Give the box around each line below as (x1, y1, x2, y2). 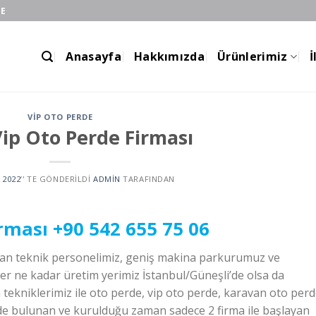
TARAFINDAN (120, 173, 175, 184)
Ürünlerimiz (217, 49, 288, 64)
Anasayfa (66, 49, 121, 64)
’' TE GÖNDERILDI (20, 173, 91, 184)
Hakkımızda (133, 49, 205, 64)
